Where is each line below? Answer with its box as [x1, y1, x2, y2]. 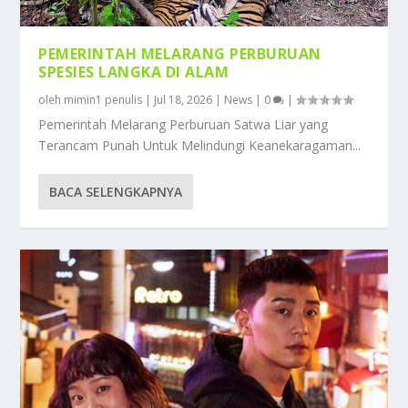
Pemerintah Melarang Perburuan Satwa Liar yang [38, 115, 329, 133]
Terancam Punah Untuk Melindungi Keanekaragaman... [38, 136, 362, 154]
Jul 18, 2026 [154, 91, 213, 107]
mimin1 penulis [64, 91, 143, 107]
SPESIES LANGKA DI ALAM [38, 61, 229, 82]
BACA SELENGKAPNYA [49, 182, 183, 200]
